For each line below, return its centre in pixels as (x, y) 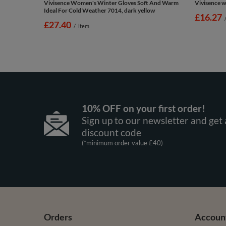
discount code (111, 132)
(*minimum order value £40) (122, 143)
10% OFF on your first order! (143, 108)
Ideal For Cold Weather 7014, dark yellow (99, 10)
